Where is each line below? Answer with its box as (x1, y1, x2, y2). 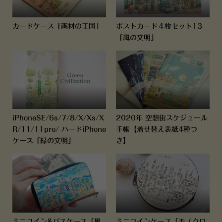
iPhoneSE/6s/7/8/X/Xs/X (12, 114, 104, 122)
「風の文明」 (115, 34, 158, 41)
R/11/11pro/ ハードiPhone (12, 126, 106, 133)
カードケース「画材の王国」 (12, 22, 103, 30)
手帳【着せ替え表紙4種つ (115, 126, 197, 133)
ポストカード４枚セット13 (115, 22, 202, 30)
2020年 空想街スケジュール (115, 114, 208, 122)
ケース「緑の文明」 (12, 137, 75, 145)
